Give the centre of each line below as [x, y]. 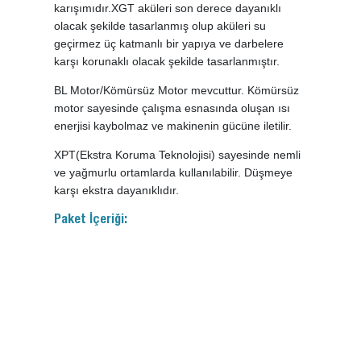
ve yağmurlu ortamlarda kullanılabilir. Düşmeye [174, 173]
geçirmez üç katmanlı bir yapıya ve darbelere [169, 44]
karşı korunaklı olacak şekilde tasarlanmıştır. [167, 62]
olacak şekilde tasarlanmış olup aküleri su [160, 26]
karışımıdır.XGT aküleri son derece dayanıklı [168, 8]
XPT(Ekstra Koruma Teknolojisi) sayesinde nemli [178, 155]
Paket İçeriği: [91, 221]
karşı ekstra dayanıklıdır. [117, 191]
